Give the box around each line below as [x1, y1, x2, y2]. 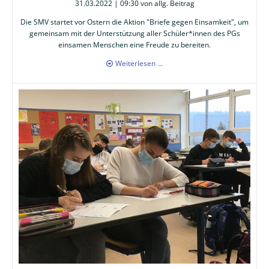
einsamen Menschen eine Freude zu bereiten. [58, 39, 211, 50]
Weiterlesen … [115, 58, 163, 68]
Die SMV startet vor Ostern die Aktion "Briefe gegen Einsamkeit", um [20, 16, 249, 27]
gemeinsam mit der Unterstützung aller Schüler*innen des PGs [29, 28, 240, 38]
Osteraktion [162, 57, 202, 68]
